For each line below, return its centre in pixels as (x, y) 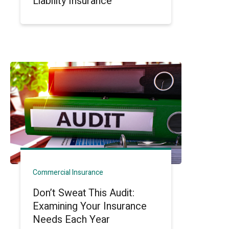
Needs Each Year (72, 220)
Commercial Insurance (68, 173)
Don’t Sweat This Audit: (84, 193)
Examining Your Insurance (90, 206)
